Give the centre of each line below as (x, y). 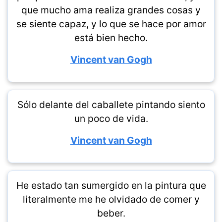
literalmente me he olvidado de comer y (111, 199)
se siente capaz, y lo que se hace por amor (111, 24)
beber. (111, 213)
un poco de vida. (111, 118)
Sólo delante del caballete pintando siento (111, 105)
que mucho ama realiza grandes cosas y (111, 10)
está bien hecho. (111, 38)
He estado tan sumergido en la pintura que (111, 185)
